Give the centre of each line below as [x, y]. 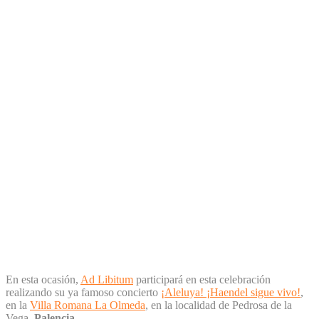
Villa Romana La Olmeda [88, 305]
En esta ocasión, [43, 279]
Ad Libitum [107, 279]
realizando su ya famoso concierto [83, 292]
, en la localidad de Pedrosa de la [219, 305]
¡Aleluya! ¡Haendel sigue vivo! [231, 292]
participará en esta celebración [202, 279]
